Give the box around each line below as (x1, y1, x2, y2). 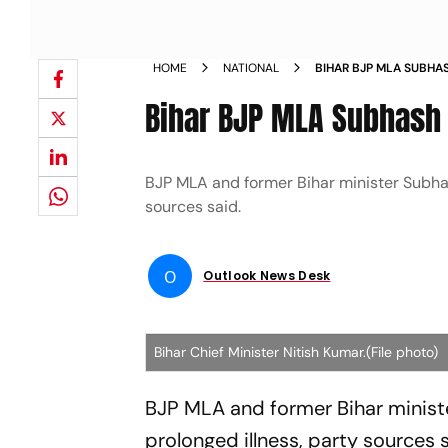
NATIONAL (223, 60, 280, 76)
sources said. (145, 196, 242, 217)
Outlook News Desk (203, 267, 331, 284)
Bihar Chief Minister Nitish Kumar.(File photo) (154, 343, 439, 361)
